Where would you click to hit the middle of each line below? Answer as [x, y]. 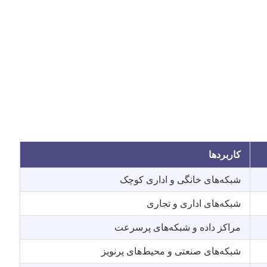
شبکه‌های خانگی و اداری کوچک [180, 179]
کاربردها [225, 154]
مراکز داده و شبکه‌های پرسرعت [178, 227]
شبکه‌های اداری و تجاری [194, 203]
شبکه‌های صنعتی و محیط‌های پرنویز [171, 251]
